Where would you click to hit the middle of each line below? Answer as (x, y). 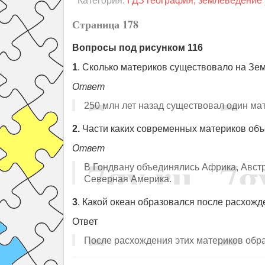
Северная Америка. (128, 179)
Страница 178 (105, 24)
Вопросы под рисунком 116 (138, 48)
